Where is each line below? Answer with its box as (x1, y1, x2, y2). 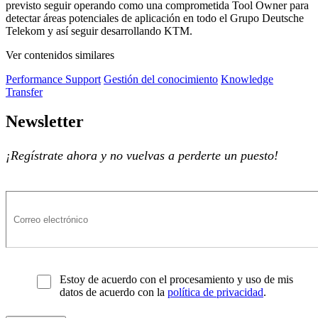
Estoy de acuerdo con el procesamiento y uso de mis (60, 273, 293, 286)
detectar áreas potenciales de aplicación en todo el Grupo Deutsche (6, 11, 304, 24)
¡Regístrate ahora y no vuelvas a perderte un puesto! (6, 148, 278, 163)
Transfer (6, 85, 43, 98)
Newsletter (6, 112, 84, 131)
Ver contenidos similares (6, 48, 114, 61)
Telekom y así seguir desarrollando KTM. (6, 24, 192, 37)
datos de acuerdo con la (60, 286, 168, 299)
